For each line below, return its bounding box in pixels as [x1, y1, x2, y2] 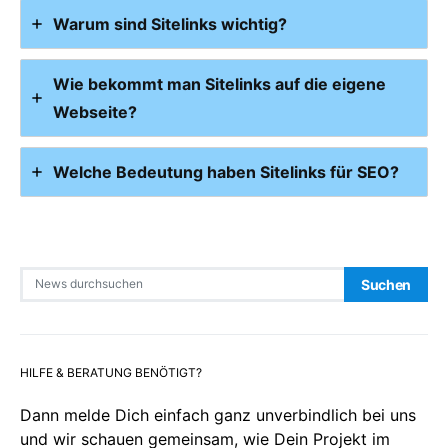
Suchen [361, 275, 411, 293]
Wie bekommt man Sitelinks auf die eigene [53, 73, 386, 94]
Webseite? [53, 101, 137, 122]
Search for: [19, 266, 80, 282]
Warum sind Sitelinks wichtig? [53, 13, 287, 34]
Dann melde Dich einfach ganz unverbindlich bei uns [20, 404, 416, 425]
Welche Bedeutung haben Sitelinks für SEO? [53, 161, 399, 182]
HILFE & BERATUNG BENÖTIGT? [20, 364, 202, 380]
